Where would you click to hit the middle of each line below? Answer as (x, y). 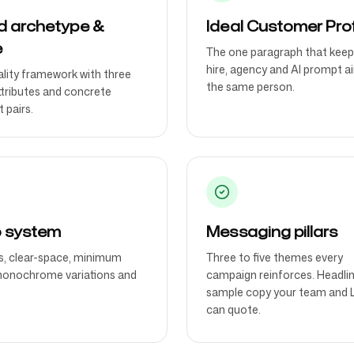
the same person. (250, 87)
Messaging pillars (272, 232)
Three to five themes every (275, 257)
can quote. (233, 309)
